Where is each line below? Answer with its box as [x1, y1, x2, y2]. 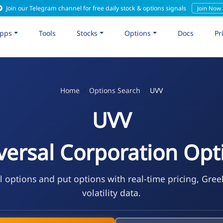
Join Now [197, 4, 221, 12]
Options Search [89, 85, 140, 95]
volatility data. [82, 186, 141, 199]
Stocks [77, 28, 98, 38]
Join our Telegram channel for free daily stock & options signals [4, 4, 188, 12]
